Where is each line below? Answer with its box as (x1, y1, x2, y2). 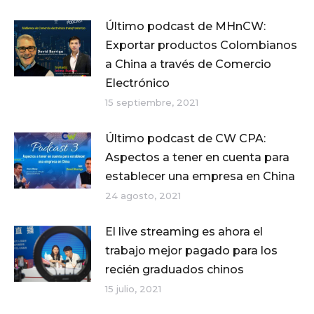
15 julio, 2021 (105, 283, 161, 295)
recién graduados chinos (105, 263, 244, 277)
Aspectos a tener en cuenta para (105, 151, 289, 165)
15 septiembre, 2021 (105, 97, 198, 109)
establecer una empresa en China (105, 170, 295, 184)
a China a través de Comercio (105, 57, 271, 71)
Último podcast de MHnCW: (105, 20, 266, 34)
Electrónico (105, 76, 170, 90)
